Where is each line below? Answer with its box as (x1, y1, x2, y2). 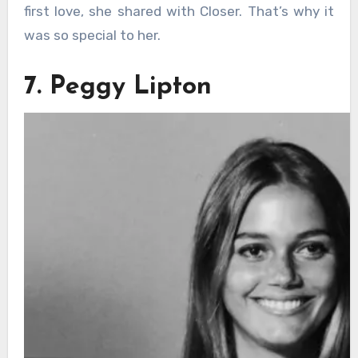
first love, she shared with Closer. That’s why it (23, 3, 335, 20)
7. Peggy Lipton (23, 74, 212, 101)
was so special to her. (23, 27, 161, 44)
